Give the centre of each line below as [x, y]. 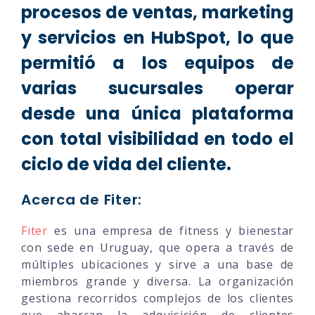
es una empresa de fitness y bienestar [171, 230]
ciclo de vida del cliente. [126, 164]
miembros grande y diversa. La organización [157, 281]
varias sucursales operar [157, 88]
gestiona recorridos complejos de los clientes [157, 298]
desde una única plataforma [157, 113]
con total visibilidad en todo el [157, 139]
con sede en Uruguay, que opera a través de [157, 247]
